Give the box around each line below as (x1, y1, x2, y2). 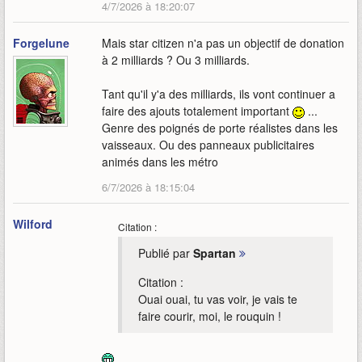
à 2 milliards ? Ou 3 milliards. (102, 52, 250, 68)
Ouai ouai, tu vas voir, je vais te (138, 291, 297, 307)
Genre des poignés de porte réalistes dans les (102, 120, 338, 136)
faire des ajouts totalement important (102, 103, 293, 119)
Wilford (13, 216, 53, 232)
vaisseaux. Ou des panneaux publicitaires (102, 137, 314, 153)
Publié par (138, 245, 193, 261)
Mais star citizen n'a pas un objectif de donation (102, 35, 344, 51)
